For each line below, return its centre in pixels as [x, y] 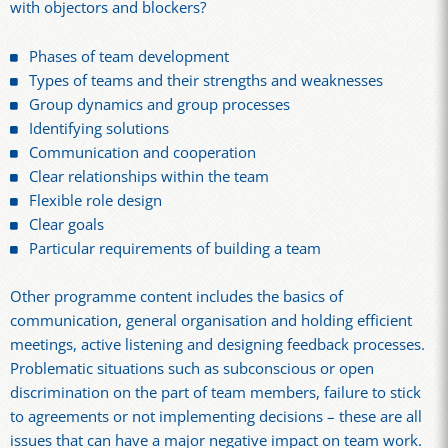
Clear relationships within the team [149, 176]
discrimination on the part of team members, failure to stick [215, 393]
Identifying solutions [99, 128]
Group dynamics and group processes [160, 104]
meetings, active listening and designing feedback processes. [217, 345]
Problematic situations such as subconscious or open [192, 369]
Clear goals [67, 224]
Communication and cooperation [143, 152]
